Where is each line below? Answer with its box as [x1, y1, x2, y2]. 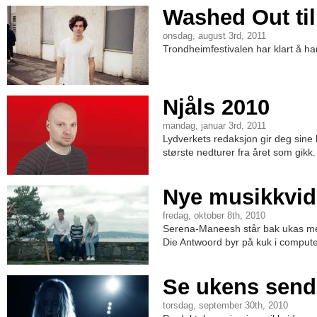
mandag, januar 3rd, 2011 [163, 121, 266, 131]
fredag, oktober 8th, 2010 [163, 211, 265, 221]
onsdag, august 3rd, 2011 [163, 31, 266, 41]
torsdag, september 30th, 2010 [163, 301, 288, 311]
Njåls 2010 [163, 95, 270, 120]
